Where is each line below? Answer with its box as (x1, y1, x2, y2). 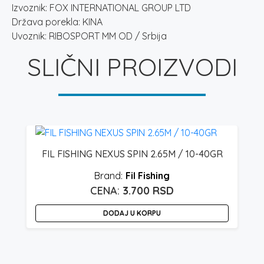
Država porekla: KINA (12, 16, 103, 28)
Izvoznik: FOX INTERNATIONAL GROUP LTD (12, 2, 191, 14)
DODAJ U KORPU (103, 209, 161, 218)
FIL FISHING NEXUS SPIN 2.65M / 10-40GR (41, 148, 223, 160)
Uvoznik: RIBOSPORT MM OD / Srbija (12, 30, 167, 42)
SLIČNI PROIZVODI (27, 51, 237, 83)
